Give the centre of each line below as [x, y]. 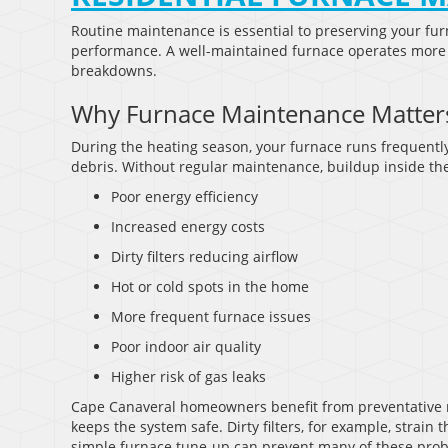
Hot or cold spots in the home [210, 287]
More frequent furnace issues [211, 317]
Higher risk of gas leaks [188, 377]
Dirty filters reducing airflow [204, 257]
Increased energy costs [188, 227]
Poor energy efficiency [184, 197]
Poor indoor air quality [186, 347]
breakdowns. [114, 71]
